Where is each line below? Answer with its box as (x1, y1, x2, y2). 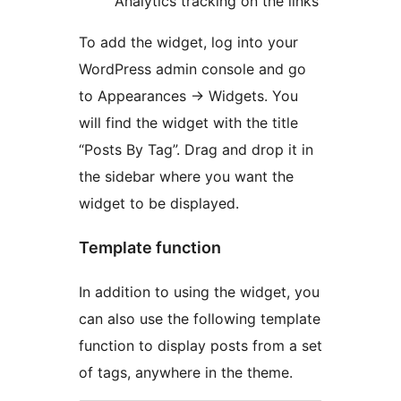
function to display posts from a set (79, 337, 322, 355)
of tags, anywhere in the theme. (79, 363, 293, 382)
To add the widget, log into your (79, 33, 298, 52)
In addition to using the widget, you (79, 283, 320, 302)
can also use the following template (79, 310, 320, 328)
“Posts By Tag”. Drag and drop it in (79, 141, 313, 159)
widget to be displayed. (79, 194, 239, 213)
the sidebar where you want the (79, 167, 294, 186)
